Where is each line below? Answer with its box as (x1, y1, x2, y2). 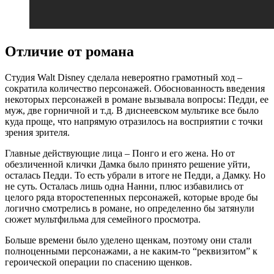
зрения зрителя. (5, 127, 70, 138)
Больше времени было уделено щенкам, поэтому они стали (5, 235, 252, 246)
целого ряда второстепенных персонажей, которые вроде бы (5, 192, 258, 203)
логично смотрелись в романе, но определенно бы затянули (5, 203, 254, 214)
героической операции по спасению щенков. (5, 257, 192, 268)
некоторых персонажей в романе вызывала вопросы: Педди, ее (5, 94, 268, 105)
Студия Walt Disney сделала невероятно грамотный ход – (5, 72, 242, 83)
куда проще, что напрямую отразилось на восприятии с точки (5, 116, 263, 127)
